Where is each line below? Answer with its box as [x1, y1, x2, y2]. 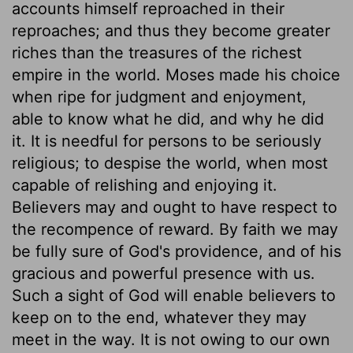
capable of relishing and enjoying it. [12, 175, 277, 195]
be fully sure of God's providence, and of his [12, 241, 341, 261]
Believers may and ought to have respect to [12, 197, 337, 217]
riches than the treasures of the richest [12, 43, 302, 62]
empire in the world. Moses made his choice [12, 65, 340, 84]
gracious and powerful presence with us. [12, 263, 315, 283]
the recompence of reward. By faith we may [12, 219, 338, 239]
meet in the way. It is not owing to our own [12, 329, 330, 349]
